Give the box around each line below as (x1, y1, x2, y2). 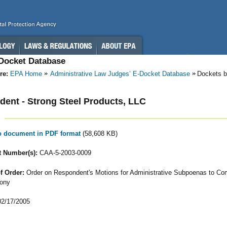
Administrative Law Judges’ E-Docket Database (50, 70, 190, 78)
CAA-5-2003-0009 (37, 149, 91, 157)
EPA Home (10, 70, 42, 78)
